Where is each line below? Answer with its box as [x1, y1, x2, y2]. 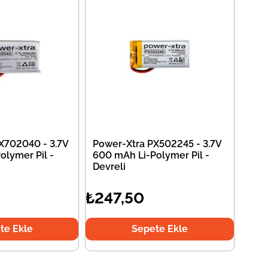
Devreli [93, 161, 126, 173]
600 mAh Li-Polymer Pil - [93, 150, 210, 162]
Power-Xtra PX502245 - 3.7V [93, 138, 222, 150]
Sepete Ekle [132, 223, 188, 235]
